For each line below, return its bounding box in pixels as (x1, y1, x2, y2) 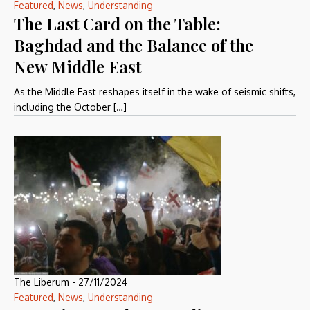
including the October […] (14, 101, 127, 113)
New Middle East (14, 55, 141, 77)
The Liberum (14, 276, 69, 288)
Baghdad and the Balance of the (14, 34, 253, 56)
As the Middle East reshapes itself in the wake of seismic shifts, (14, 86, 295, 98)
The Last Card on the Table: (14, 12, 221, 35)
